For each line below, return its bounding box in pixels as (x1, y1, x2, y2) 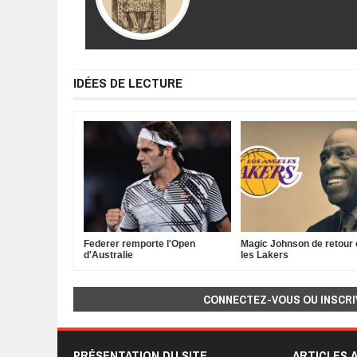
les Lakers (240, 249, 288, 261)
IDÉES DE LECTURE (73, 73, 182, 92)
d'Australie (84, 249, 133, 261)
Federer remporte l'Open (84, 238, 195, 250)
